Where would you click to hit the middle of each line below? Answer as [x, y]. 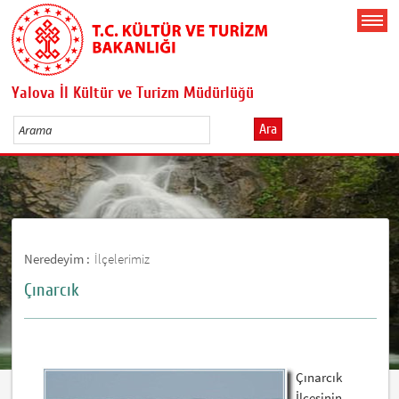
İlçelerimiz [122, 258]
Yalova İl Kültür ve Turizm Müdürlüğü [133, 93]
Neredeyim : [57, 258]
